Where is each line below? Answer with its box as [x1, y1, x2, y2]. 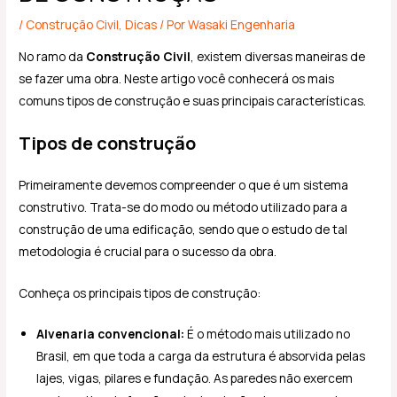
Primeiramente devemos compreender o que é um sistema [19, 175, 349, 193]
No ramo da [19, 47, 87, 65]
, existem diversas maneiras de [191, 47, 366, 65]
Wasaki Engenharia [188, 16, 296, 34]
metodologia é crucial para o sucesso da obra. [19, 242, 277, 260]
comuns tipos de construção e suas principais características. [19, 91, 367, 109]
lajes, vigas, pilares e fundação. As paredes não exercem [36, 370, 354, 387]
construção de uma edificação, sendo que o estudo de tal [19, 220, 348, 237]
